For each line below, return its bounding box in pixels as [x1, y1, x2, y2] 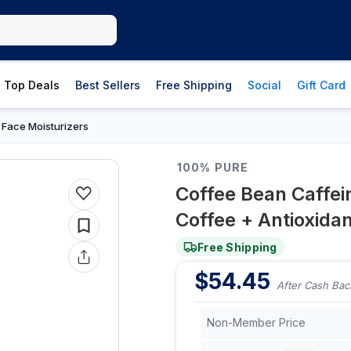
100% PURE [177, 161, 249, 174]
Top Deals [4, 78, 60, 92]
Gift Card [297, 78, 346, 92]
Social [248, 78, 281, 92]
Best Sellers [75, 78, 140, 92]
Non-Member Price [207, 316, 306, 329]
